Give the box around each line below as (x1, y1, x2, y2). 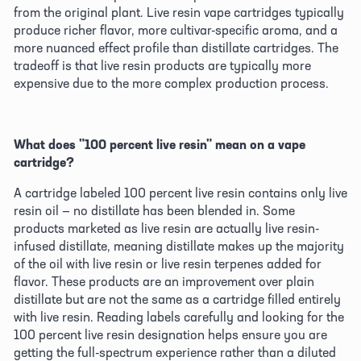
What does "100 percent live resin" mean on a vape (14, 135, 305, 152)
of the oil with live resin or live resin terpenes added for (14, 255, 322, 272)
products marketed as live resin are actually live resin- (14, 219, 319, 236)
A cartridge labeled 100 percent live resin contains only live (14, 184, 347, 201)
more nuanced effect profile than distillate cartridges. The (14, 39, 338, 56)
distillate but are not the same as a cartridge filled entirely (14, 290, 341, 307)
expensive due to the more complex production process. (14, 74, 332, 91)
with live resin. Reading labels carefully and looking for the (14, 308, 344, 325)
